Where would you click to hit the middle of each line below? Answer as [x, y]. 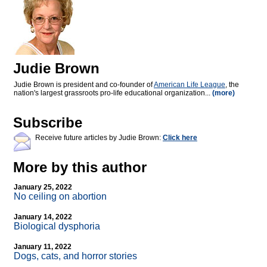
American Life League [190, 85]
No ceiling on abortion [60, 197]
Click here [180, 138]
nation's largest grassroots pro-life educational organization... [113, 93]
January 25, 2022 [43, 187]
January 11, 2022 [43, 247]
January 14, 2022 [43, 217]
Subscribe [48, 123]
